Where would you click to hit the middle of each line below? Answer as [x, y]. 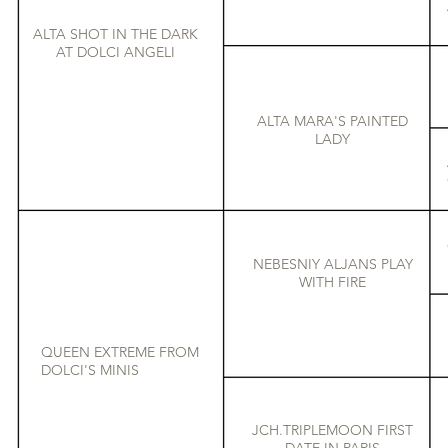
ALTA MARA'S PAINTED [332, 121]
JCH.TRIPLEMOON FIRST [332, 430]
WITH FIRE [332, 282]
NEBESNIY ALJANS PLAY [332, 264]
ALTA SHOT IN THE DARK [115, 34]
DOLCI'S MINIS [90, 370]
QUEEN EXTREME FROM [120, 352]
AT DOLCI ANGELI [115, 52]
